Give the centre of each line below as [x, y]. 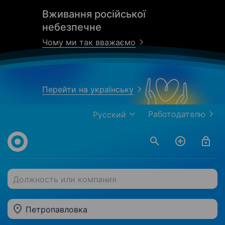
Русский [109, 115]
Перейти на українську [88, 89]
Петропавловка [57, 209]
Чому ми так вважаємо [89, 42]
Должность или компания [65, 179]
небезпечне [72, 27]
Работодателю [177, 114]
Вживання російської [94, 14]
